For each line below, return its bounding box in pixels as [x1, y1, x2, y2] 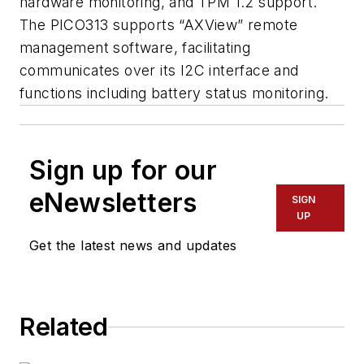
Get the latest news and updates [29, 237, 237, 254]
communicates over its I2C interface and [19, 62, 299, 80]
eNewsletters [29, 187, 197, 219]
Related [19, 312, 108, 342]
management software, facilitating [19, 39, 251, 57]
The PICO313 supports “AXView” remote [19, 16, 298, 34]
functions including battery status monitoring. [19, 84, 329, 102]
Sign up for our [29, 154, 217, 187]
